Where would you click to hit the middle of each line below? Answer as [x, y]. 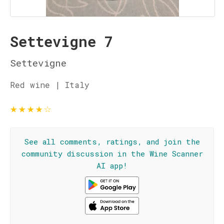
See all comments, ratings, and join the [112, 141]
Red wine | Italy [50, 85]
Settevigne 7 [61, 41]
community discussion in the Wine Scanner [112, 153]
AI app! [112, 165]
